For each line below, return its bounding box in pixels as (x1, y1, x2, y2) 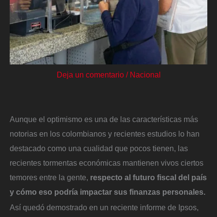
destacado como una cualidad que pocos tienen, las (10, 143, 188, 153)
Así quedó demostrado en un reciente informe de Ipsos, (10, 202, 199, 212)
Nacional (129, 70, 161, 79)
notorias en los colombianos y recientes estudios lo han (10, 129, 200, 138)
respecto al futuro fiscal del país (88, 172, 207, 182)
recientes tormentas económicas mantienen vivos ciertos (10, 158, 203, 167)
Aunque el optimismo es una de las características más (10, 114, 198, 124)
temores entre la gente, (10, 172, 88, 182)
